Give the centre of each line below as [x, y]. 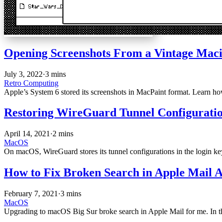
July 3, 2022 [23, 74]
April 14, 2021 [27, 134]
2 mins [63, 134]
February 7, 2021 [31, 194]
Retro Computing [31, 83]
